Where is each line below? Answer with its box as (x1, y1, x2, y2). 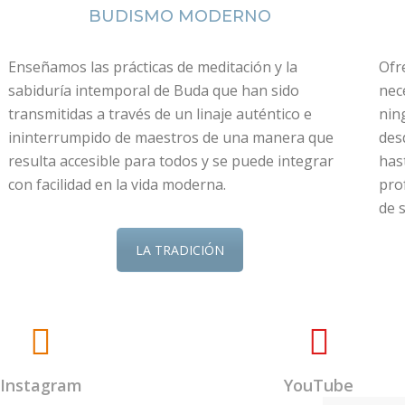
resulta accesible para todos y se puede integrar (8, 150, 334, 171)
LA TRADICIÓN (136, 240, 224, 259)
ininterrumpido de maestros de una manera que (8, 127, 334, 147)
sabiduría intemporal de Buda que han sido (8, 80, 299, 100)
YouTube (284, 374, 354, 397)
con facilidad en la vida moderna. (8, 174, 226, 194)
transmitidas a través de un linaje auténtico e (8, 103, 312, 124)
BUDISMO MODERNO (89, 5, 271, 26)
